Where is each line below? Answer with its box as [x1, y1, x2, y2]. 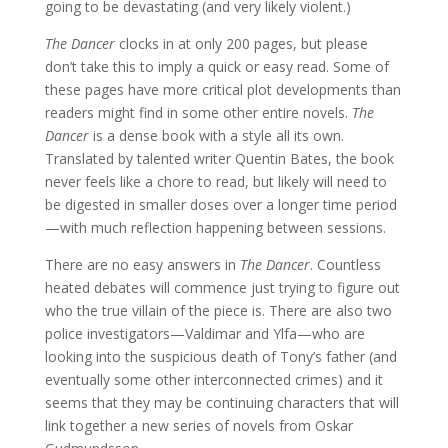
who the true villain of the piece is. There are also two [44, 301, 392, 320]
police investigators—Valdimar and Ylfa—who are [44, 324, 365, 343]
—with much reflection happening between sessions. [44, 218, 386, 237]
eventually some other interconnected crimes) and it [44, 370, 383, 389]
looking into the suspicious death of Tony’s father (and [44, 347, 397, 366]
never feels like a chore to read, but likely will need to [44, 172, 387, 191]
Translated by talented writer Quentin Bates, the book [44, 149, 394, 168]
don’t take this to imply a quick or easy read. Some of [44, 57, 389, 76]
